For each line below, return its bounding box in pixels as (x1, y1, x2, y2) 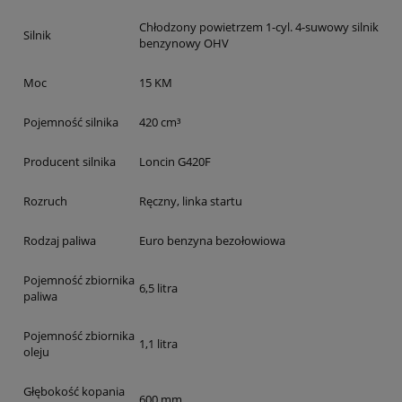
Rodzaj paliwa (23, 232, 96, 249)
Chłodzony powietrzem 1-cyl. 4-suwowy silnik (139, 18, 379, 35)
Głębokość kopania (23, 382, 125, 399)
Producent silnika (23, 153, 116, 170)
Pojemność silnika (23, 113, 118, 130)
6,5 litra (139, 279, 178, 296)
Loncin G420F (139, 153, 211, 170)
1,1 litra (139, 335, 178, 352)
